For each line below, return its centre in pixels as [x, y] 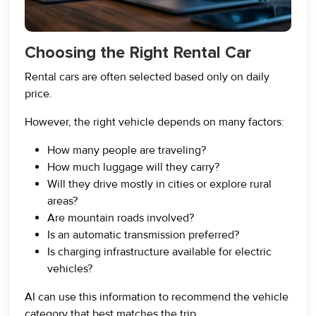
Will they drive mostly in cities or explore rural [159, 184]
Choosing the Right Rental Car [138, 53]
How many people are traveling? [127, 150]
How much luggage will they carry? [133, 167]
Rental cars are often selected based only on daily [147, 77]
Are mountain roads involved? [121, 218]
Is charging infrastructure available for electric [159, 252]
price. [38, 94]
